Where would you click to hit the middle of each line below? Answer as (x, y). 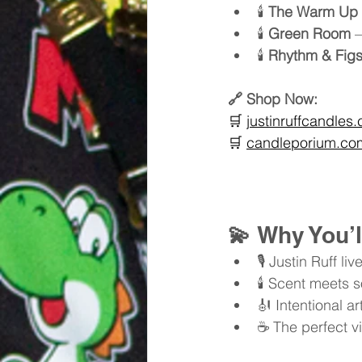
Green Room (309, 34)
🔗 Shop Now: (273, 99)
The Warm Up (313, 12)
